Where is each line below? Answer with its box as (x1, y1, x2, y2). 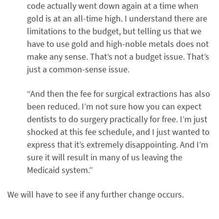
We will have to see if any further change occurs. (7, 189, 184, 200)
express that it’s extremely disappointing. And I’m (27, 139, 208, 151)
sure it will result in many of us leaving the (27, 152, 182, 163)
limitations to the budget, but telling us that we (27, 25, 201, 37)
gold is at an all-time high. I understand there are (27, 13, 207, 24)
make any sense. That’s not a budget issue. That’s (27, 51, 209, 63)
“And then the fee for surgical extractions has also (27, 88, 210, 100)
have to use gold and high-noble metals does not (27, 38, 209, 50)
